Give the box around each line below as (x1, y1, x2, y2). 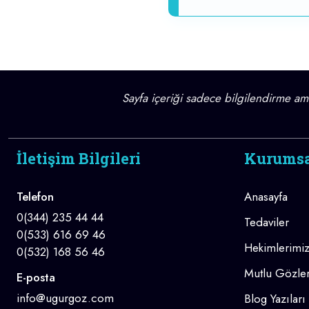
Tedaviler (244, 214, 289, 231)
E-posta (17, 269, 55, 286)
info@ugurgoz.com (17, 290, 114, 307)
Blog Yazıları (244, 290, 306, 308)
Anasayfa (244, 188, 288, 206)
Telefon (17, 188, 54, 206)
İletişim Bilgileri (17, 148, 141, 169)
